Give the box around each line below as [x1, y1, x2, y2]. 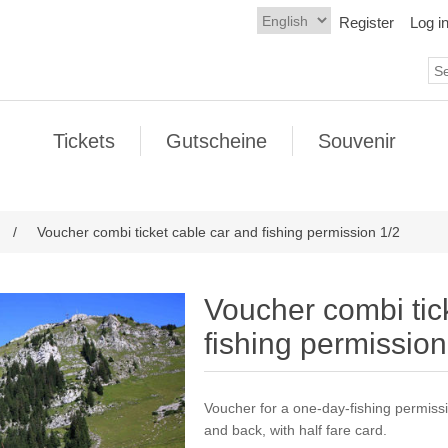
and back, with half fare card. [204, 422, 388, 438]
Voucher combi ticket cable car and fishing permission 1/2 [37, 224, 400, 240]
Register [339, 14, 394, 31]
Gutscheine [165, 130, 267, 152]
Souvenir [317, 130, 396, 152]
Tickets [52, 130, 115, 152]
